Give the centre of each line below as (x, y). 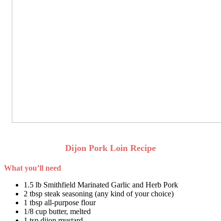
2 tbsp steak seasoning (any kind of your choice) (99, 193)
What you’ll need (33, 168)
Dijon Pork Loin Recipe (110, 148)
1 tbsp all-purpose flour (60, 202)
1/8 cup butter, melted (57, 211)
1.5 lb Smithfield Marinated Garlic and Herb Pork (101, 184)
